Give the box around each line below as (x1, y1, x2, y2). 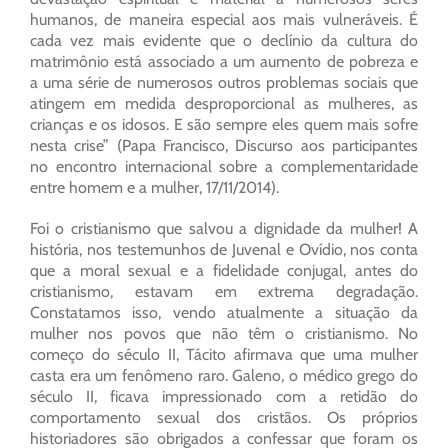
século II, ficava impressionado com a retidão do (30, 387, 418, 407)
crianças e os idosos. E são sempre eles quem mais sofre (30, 115, 418, 135)
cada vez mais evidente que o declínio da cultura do (30, 31, 418, 51)
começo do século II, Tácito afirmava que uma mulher (30, 345, 418, 365)
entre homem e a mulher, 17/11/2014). (30, 178, 279, 198)
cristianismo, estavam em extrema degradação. (30, 282, 418, 302)
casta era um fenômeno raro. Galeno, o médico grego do (30, 366, 418, 386)
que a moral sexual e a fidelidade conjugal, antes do (30, 261, 418, 281)
